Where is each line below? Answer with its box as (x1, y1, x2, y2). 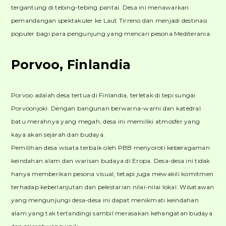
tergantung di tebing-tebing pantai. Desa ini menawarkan (11, 3, 189, 11)
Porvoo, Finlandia (11, 56, 131, 72)
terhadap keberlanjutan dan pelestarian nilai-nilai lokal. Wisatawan (11, 183, 214, 191)
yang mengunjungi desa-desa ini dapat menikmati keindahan (11, 196, 199, 204)
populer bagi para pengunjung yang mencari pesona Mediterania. (11, 29, 212, 37)
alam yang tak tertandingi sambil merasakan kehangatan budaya (11, 209, 212, 217)
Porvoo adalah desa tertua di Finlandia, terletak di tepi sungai (11, 91, 196, 99)
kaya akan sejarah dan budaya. (11, 130, 105, 138)
